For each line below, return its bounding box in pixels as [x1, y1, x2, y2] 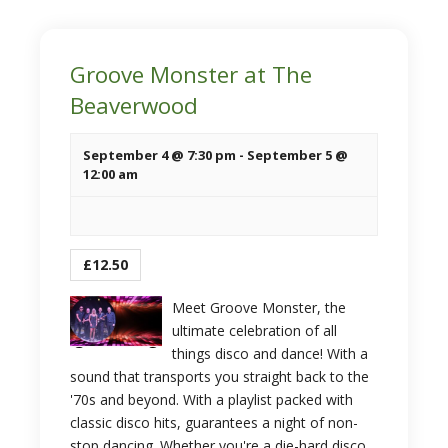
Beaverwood [70, 90, 198, 121]
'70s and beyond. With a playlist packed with [70, 390, 353, 409]
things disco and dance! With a [171, 344, 368, 363]
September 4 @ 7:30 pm [83, 146, 236, 164]
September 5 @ [247, 146, 348, 164]
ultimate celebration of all [171, 321, 337, 340]
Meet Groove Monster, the [171, 298, 346, 317]
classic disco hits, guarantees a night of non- [70, 413, 358, 432]
